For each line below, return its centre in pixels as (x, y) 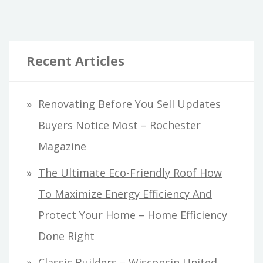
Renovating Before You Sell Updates (129, 104)
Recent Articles (75, 60)
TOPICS (186, 66)
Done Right (66, 236)
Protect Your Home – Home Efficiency (133, 215)
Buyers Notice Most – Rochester (119, 125)
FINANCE (189, 33)
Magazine (62, 146)
